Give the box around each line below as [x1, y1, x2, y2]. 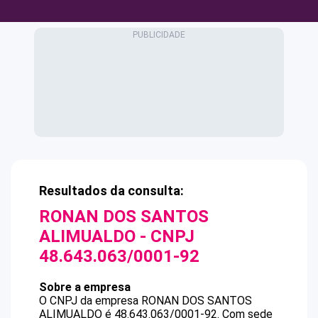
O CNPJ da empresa [39, 294, 141, 307]
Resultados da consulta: [39, 183, 184, 198]
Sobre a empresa [39, 280, 131, 294]
